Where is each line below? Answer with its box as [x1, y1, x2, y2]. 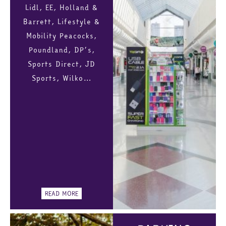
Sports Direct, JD [28, 59, 95, 70]
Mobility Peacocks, [26, 31, 97, 41]
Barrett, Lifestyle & [23, 17, 100, 27]
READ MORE [45, 189, 78, 198]
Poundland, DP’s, [28, 45, 95, 55]
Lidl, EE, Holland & [25, 3, 98, 13]
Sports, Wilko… [31, 73, 92, 84]
